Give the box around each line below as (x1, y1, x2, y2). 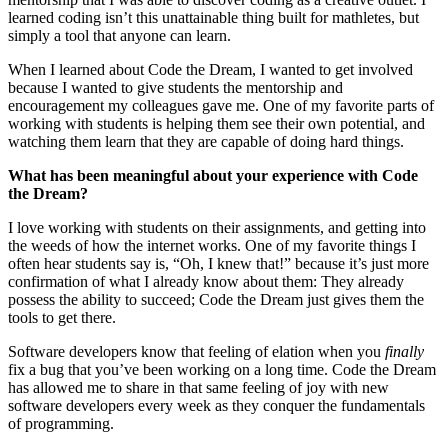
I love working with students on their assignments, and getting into (8, 218, 426, 236)
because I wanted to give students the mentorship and (8, 78, 343, 96)
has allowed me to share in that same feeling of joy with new (8, 378, 389, 396)
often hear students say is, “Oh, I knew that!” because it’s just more (8, 254, 429, 272)
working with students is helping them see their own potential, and (8, 114, 425, 132)
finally (385, 342, 424, 360)
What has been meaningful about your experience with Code (8, 166, 418, 184)
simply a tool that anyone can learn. (8, 26, 231, 44)
